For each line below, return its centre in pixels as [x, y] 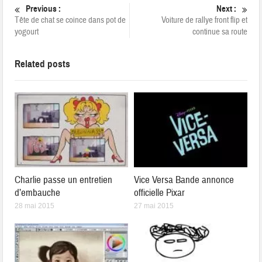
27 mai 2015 [154, 206]
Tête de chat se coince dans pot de [70, 20]
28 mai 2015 [35, 206]
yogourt [27, 32]
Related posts [43, 64]
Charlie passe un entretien [64, 180]
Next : [226, 9]
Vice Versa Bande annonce [184, 180]
